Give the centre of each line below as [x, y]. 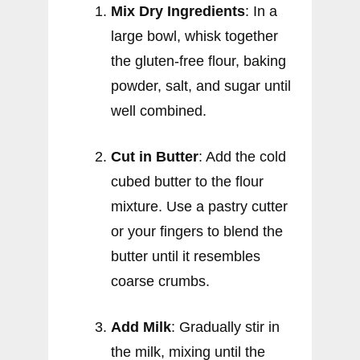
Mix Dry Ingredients [178, 11]
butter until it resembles [186, 256]
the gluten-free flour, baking [198, 61]
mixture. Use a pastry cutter [199, 206]
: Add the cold [242, 156]
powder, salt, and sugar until [201, 86]
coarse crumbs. [160, 281]
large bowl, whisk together [194, 36]
